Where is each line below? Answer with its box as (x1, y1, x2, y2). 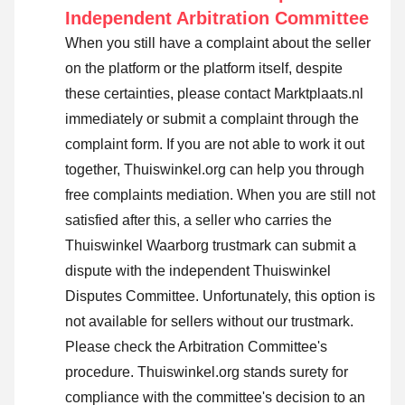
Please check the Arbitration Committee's (65, 339, 327, 355)
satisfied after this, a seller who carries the (65, 212, 332, 229)
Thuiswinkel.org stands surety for (134, 364, 348, 381)
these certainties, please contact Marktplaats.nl (65, 86, 363, 102)
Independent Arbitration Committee (65, 8, 369, 29)
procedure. (65, 364, 134, 381)
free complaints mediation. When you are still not (65, 187, 375, 203)
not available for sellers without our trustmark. (65, 314, 353, 330)
